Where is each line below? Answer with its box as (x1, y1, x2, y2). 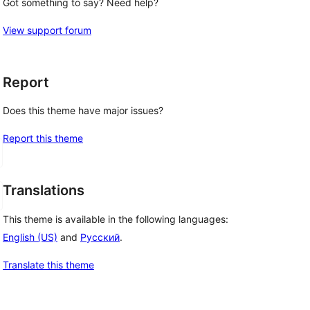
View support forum (3, 24, 91, 36)
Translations (3, 182, 84, 199)
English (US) (3, 231, 57, 244)
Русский (80, 231, 120, 244)
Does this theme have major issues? (3, 104, 163, 117)
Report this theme (3, 132, 83, 145)
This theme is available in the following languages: (3, 213, 228, 226)
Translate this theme (3, 259, 94, 271)
